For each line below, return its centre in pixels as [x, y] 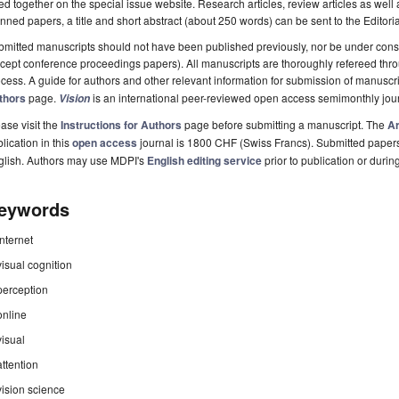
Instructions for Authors [121, 125]
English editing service [204, 161]
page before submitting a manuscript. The [285, 125]
